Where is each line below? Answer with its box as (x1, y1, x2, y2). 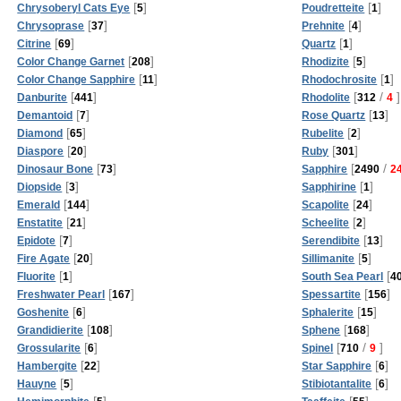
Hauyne (17, 377, 57, 390)
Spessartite (302, 287, 362, 301)
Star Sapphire (302, 359, 372, 372)
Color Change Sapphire (17, 73, 136, 86)
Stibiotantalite (302, 377, 372, 390)
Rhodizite (302, 55, 350, 68)
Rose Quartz (302, 108, 366, 122)
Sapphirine (302, 180, 357, 193)
